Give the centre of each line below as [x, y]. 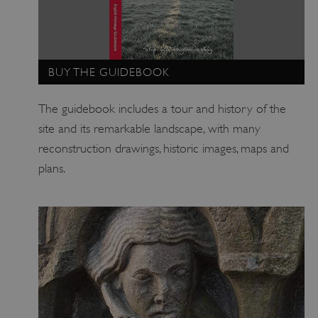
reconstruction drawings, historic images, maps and [163, 149]
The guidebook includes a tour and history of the [162, 109]
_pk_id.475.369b [104, 36]
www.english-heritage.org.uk [248, 36]
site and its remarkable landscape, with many [149, 129]
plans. [51, 169]
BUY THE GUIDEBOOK [109, 72]
